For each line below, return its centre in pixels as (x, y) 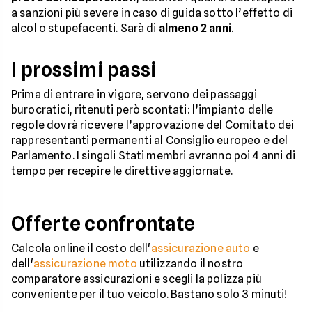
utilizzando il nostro (190, 263)
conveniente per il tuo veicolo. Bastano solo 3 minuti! (149, 294)
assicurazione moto (85, 263)
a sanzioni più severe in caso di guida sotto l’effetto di (152, 13)
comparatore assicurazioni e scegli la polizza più (136, 279)
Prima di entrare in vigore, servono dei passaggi (134, 94)
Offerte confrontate (103, 223)
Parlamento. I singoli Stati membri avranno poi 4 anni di (153, 155)
